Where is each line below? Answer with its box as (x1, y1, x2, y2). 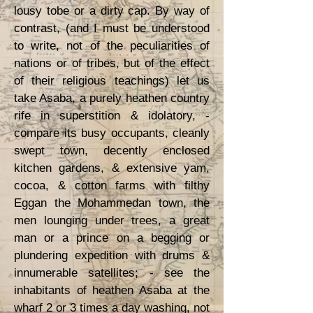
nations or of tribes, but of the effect (14, 57, 210, 70)
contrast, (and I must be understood (14, 22, 210, 35)
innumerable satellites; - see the (14, 266, 210, 279)
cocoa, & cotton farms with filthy (14, 179, 210, 192)
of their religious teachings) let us (14, 74, 210, 87)
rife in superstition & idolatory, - (14, 109, 210, 122)
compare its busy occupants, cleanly (14, 126, 210, 140)
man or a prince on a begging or (14, 231, 210, 245)
